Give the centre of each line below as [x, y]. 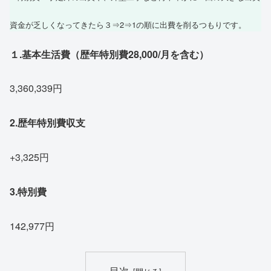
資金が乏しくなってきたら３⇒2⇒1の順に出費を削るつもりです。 [128, 25]
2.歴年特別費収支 [47, 123]
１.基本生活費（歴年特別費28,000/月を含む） [109, 54]
